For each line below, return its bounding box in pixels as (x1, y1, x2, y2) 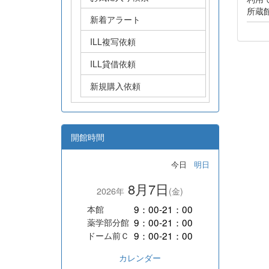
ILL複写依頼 (90, 35, 136, 47)
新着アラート (90, 13, 141, 25)
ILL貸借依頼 (90, 57, 136, 70)
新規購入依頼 (90, 79, 141, 92)
